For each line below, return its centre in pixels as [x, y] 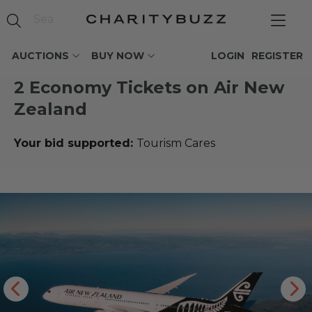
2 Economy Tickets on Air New [149, 87]
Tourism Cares [176, 143]
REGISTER [277, 56]
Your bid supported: [75, 143]
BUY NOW [118, 56]
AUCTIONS [40, 56]
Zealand [50, 109]
